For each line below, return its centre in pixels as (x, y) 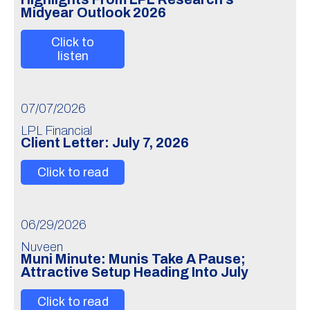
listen (73, 56)
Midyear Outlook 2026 (93, 13)
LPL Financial (56, 131)
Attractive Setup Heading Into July (135, 272)
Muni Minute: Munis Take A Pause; (133, 259)
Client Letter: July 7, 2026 (105, 143)
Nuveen (42, 247)
